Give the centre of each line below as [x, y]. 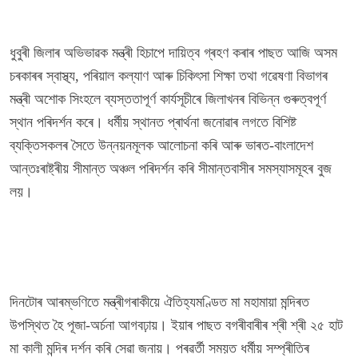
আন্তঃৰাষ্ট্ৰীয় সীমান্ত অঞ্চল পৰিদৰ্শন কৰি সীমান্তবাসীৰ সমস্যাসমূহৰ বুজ [171, 169]
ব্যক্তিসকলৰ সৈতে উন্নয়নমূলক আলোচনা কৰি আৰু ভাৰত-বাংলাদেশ [161, 146]
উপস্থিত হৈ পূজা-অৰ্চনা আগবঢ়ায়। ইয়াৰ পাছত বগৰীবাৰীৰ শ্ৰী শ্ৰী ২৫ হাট [176, 326]
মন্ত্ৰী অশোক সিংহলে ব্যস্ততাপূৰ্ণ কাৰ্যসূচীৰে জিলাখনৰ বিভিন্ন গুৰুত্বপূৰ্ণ [168, 99]
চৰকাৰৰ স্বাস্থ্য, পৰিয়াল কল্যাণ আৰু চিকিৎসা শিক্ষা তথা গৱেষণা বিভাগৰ [169, 76]
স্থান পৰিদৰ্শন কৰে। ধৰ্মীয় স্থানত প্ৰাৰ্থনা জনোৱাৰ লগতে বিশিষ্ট [153, 123]
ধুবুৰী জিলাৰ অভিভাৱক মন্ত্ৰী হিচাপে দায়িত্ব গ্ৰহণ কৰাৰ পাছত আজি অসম [173, 53]
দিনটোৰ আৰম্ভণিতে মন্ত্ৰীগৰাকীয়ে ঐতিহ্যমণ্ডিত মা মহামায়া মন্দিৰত [159, 302]
